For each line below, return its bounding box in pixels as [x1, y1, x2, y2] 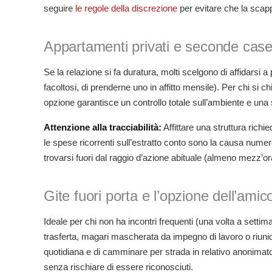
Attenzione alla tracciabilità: [44, 122, 161, 133]
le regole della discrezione [75, 3, 177, 14]
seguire [44, 3, 75, 14]
